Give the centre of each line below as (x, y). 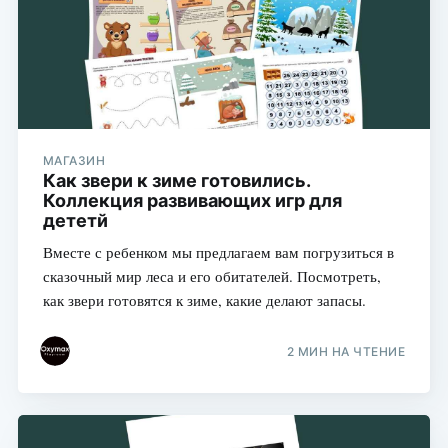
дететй (75, 220)
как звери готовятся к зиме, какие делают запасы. (204, 299)
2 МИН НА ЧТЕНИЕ (346, 352)
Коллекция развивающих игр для (192, 200)
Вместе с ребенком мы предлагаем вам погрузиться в (218, 251)
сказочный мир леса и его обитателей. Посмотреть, (211, 275)
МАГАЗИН (74, 160)
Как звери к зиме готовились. (176, 180)
